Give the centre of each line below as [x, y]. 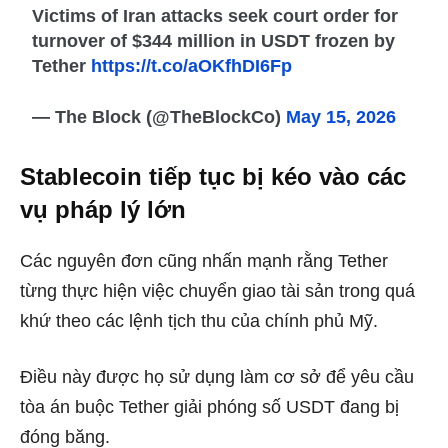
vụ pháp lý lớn [103, 210]
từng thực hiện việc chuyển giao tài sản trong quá [217, 291]
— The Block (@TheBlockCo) [159, 117]
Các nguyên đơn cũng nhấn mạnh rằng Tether [204, 261]
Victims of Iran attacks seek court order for [215, 16]
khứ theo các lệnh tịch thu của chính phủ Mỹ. [199, 321]
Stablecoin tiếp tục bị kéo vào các [213, 177]
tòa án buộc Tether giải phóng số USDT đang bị [209, 407]
